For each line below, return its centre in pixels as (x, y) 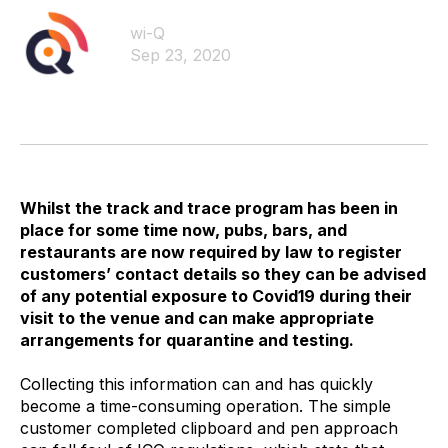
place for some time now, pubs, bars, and (183, 230)
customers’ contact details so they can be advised (223, 274)
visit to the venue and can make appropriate (197, 318)
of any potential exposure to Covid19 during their (216, 296)
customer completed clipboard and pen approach (209, 428)
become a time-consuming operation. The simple (205, 406)
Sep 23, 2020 (180, 55)
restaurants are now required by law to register (211, 252)
